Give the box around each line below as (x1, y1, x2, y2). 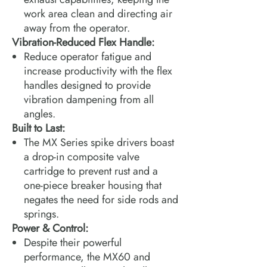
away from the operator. (24, 20, 130, 36)
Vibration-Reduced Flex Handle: (12, 34, 154, 50)
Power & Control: (12, 220, 88, 236)
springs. (24, 206, 59, 222)
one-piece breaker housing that (24, 177, 162, 193)
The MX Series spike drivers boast (24, 134, 174, 150)
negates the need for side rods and (24, 191, 178, 207)
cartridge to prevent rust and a (24, 163, 158, 179)
